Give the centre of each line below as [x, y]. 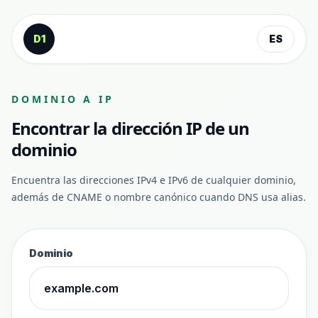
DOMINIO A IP [63, 99]
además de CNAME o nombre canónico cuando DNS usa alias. [159, 197]
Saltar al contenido [70, 26]
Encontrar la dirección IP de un [131, 128]
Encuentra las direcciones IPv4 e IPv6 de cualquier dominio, [154, 180]
